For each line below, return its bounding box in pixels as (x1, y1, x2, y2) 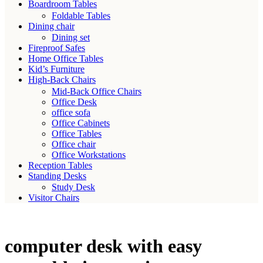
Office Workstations (52, 149, 126, 160)
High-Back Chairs (28, 75, 96, 85)
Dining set (52, 32, 90, 42)
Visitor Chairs (28, 193, 79, 203)
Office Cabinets (52, 117, 110, 128)
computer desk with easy (5, 235, 202, 257)
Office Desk (52, 96, 97, 107)
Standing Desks (28, 170, 86, 181)
